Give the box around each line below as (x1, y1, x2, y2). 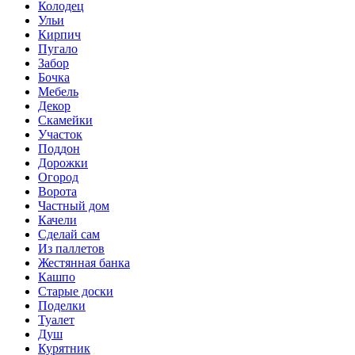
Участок (38, 127, 82, 141)
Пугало (38, 41, 78, 55)
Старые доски (38, 284, 113, 298)
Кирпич (38, 27, 81, 41)
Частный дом (38, 198, 109, 212)
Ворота (38, 184, 77, 198)
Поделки (38, 298, 86, 312)
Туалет (38, 312, 74, 326)
